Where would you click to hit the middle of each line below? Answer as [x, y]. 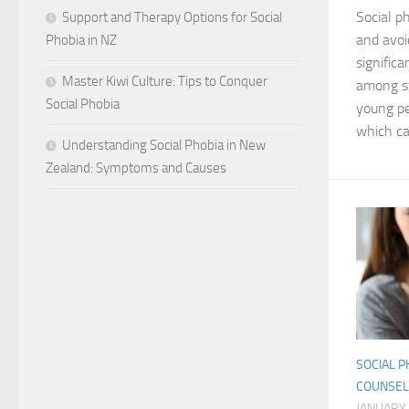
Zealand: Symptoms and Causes [136, 168]
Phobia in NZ [81, 40]
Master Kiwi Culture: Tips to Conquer [165, 81]
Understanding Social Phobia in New [164, 145]
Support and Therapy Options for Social [172, 17]
